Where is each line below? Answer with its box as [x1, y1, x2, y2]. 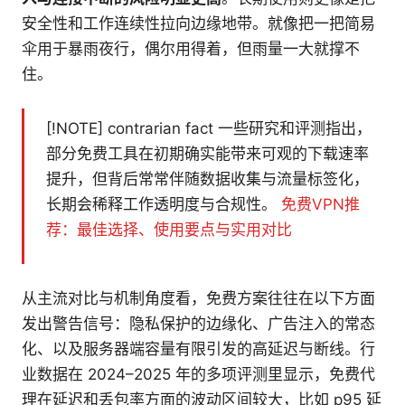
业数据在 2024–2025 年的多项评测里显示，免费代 [22, 365, 375, 384]
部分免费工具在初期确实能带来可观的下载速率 [46, 145, 369, 164]
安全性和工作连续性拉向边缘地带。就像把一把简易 [22, 14, 375, 33]
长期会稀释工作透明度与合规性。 [46, 195, 281, 214]
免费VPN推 [281, 195, 360, 214]
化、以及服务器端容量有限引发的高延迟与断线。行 [22, 340, 375, 359]
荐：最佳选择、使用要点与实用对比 [46, 221, 292, 240]
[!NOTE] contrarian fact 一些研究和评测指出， [46, 119, 372, 138]
